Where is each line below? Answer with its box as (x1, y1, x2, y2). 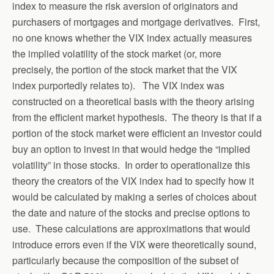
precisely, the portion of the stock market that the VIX (12, 62, 237, 76)
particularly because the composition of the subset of (12, 253, 239, 267)
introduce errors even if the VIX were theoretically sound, (12, 237, 256, 251)
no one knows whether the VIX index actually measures (12, 31, 252, 45)
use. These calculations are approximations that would (12, 221, 250, 235)
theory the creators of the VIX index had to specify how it (12, 174, 254, 188)
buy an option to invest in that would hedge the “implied (12, 142, 250, 156)
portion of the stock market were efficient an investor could (12, 126, 262, 140)
